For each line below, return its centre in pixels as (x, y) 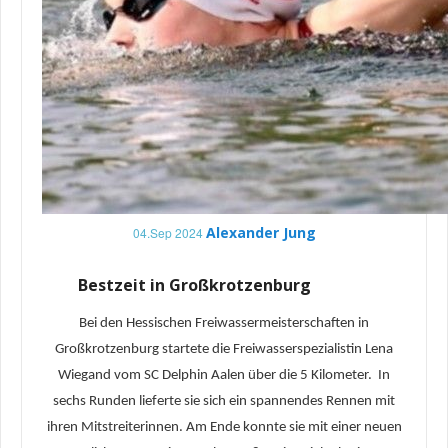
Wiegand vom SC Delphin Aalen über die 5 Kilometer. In (224, 375)
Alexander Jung (260, 232)
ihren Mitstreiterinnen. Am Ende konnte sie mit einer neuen (224, 427)
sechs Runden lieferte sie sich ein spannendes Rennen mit (224, 401)
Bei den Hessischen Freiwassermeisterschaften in (224, 323)
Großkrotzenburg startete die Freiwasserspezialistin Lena (224, 349)
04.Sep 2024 (167, 232)
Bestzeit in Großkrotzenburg (194, 284)
